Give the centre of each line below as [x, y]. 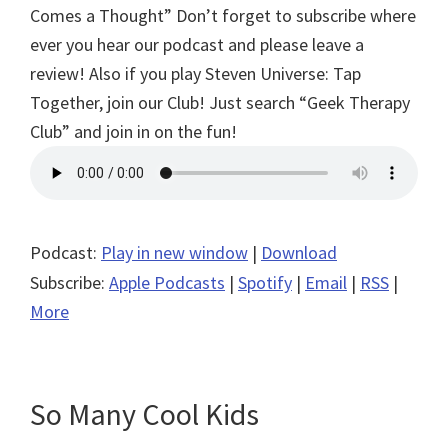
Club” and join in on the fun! [133, 131]
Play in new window [174, 252]
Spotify [265, 282]
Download [299, 252]
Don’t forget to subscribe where [296, 15]
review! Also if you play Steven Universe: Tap [195, 73]
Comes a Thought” [103, 15]
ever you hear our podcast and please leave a [197, 44]
